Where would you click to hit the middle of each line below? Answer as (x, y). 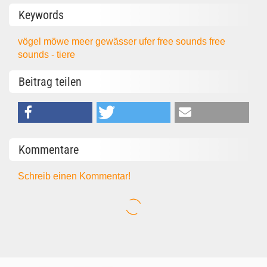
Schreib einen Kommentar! (74, 176)
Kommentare (49, 149)
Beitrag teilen (50, 82)
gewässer (117, 41)
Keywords (41, 15)
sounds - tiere (47, 54)
